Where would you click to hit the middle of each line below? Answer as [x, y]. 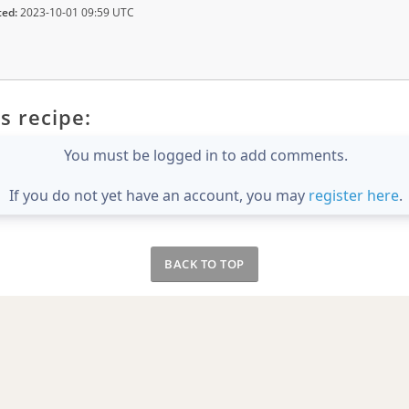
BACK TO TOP [204, 263]
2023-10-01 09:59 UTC [76, 13]
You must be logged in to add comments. [206, 155]
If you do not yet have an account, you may [159, 195]
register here [354, 195]
